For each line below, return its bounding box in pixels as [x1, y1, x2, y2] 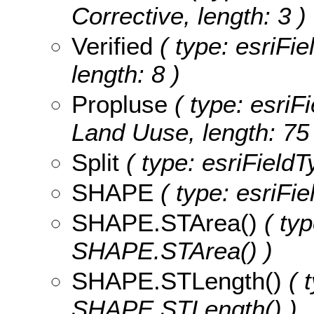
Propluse [71, 90, 168, 118]
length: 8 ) [71, 60, 180, 88]
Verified [71, 32, 153, 60]
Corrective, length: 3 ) [71, 1, 306, 29]
